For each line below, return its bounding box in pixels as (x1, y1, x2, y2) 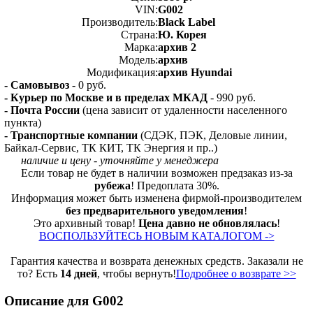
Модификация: (86, 66, 158, 78)
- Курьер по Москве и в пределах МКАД (4, 92, 208, 103)
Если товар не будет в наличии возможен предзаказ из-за (20, 167, 293, 179)
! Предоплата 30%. (130, 180, 219, 191)
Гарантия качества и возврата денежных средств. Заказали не (10, 255, 303, 267)
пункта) (4, 117, 41, 129)
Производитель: (81, 16, 158, 28)
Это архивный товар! (33, 217, 138, 229)
